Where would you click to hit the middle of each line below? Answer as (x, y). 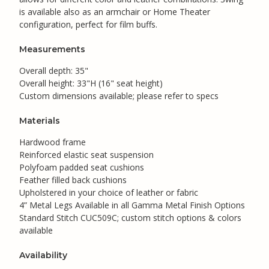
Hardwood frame (53, 142)
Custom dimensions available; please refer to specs (119, 95)
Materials (40, 120)
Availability (43, 255)
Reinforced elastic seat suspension (86, 154)
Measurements (52, 49)
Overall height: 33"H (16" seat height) (91, 83)
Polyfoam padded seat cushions (82, 167)
